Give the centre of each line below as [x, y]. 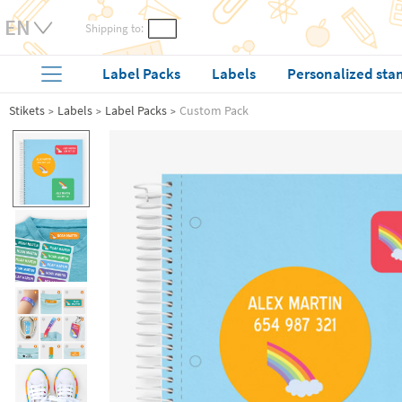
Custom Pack [214, 110]
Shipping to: [114, 28]
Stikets [27, 110]
